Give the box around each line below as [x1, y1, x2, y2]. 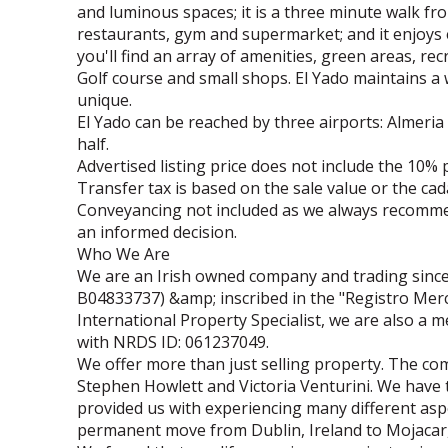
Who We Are [77, 243, 171, 265]
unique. [77, 89, 133, 111]
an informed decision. [77, 221, 238, 243]
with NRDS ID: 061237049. [77, 331, 270, 353]
